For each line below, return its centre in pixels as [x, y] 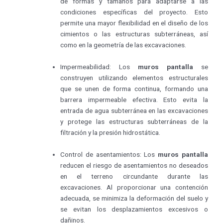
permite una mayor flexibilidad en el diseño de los [134, 23]
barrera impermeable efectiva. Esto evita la [134, 100]
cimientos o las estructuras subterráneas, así [134, 34]
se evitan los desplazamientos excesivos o [134, 209]
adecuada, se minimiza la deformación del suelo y [134, 198]
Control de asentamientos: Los [109, 155]
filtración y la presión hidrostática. [111, 133]
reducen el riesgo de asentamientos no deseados [134, 166]
